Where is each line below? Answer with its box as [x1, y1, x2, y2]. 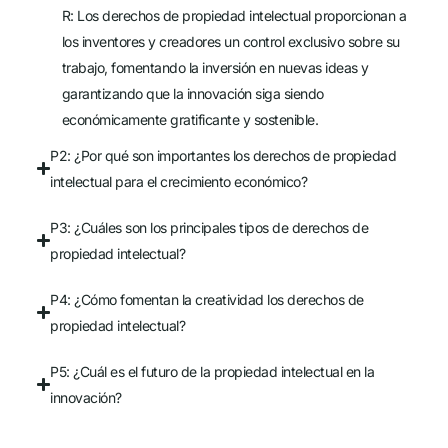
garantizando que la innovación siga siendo [61, 84, 324, 102]
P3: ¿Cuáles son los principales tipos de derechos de [50, 218, 368, 236]
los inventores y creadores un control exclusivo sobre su [61, 32, 400, 50]
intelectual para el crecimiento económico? [50, 172, 307, 190]
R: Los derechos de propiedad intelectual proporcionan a [61, 6, 407, 24]
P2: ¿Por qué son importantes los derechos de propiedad [50, 146, 396, 164]
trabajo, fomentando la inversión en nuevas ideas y [61, 58, 369, 76]
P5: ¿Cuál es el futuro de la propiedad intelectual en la [50, 362, 374, 380]
